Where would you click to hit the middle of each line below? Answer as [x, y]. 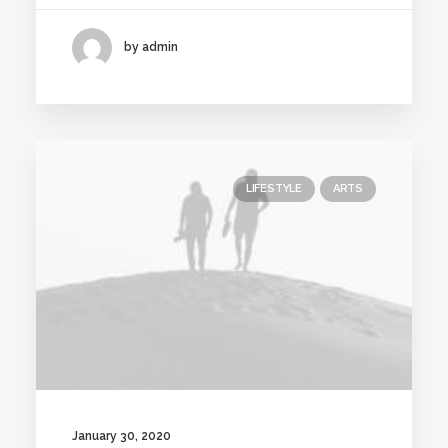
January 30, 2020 [121, 435]
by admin [151, 47]
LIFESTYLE [273, 188]
